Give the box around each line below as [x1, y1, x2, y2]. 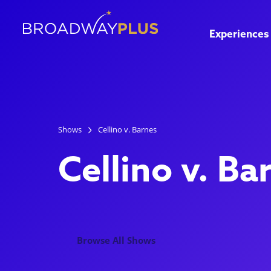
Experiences [209, 30, 269, 41]
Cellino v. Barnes [97, 124, 157, 135]
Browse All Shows [76, 234, 155, 247]
